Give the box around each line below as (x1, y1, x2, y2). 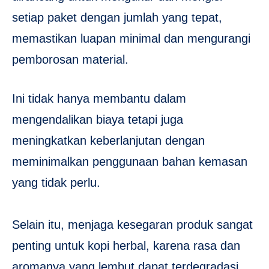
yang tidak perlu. (12, 175, 100, 189)
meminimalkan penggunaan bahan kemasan (12, 154, 247, 168)
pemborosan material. (12, 52, 128, 66)
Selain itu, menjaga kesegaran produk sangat (12, 217, 253, 231)
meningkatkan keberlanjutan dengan (12, 133, 205, 147)
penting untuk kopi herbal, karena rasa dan (12, 238, 240, 252)
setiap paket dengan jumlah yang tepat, (12, 10, 222, 24)
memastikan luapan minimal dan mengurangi (12, 31, 250, 45)
